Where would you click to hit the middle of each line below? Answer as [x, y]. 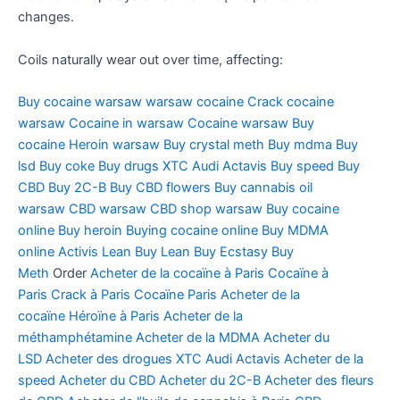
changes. [46, 17]
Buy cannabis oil [263, 188]
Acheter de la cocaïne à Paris [177, 274]
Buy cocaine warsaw [80, 102]
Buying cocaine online [192, 231]
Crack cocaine [291, 102]
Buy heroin [90, 231]
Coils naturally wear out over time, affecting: [150, 59]
